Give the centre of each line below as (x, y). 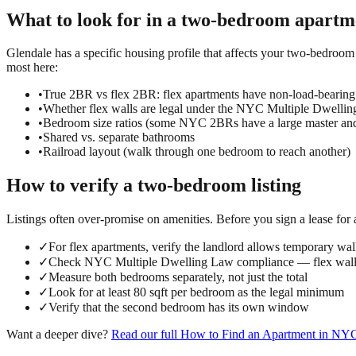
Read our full (146, 335)
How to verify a (72, 186)
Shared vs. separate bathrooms (119, 137)
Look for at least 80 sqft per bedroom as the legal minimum (196, 292)
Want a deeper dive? (57, 335)
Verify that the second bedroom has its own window (179, 308)
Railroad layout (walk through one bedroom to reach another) (197, 152)
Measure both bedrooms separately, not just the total (178, 277)
